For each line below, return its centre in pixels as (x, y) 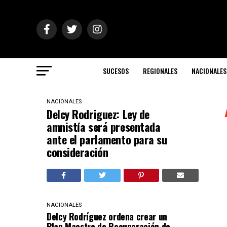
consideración (78, 152)
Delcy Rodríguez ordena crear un (107, 216)
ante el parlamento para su (107, 139)
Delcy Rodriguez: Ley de (98, 114)
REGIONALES (160, 71)
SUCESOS (116, 71)
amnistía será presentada (104, 127)
